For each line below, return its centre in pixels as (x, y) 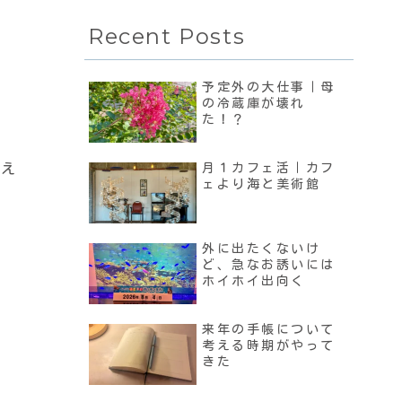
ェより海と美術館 (262, 184)
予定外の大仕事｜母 (269, 87)
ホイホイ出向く (254, 281)
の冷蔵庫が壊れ (254, 104)
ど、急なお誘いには (269, 265)
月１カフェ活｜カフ (269, 168)
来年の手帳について (269, 330)
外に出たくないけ (262, 249)
